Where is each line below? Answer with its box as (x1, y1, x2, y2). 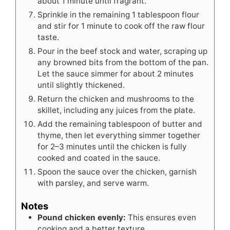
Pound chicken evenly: (37, 212, 126, 222)
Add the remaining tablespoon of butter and (37, 119, 202, 129)
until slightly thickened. (37, 80, 125, 90)
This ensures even (126, 212, 196, 222)
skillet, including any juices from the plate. (37, 105, 195, 115)
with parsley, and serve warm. (37, 178, 149, 188)
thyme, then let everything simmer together (37, 130, 200, 140)
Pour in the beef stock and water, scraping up (37, 46, 207, 56)
